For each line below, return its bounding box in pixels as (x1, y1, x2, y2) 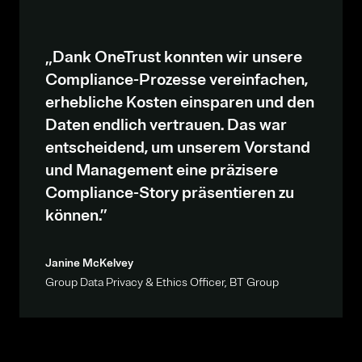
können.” (45, 204, 107, 225)
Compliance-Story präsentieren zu (45, 182, 294, 203)
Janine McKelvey (45, 255, 133, 270)
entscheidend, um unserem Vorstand (45, 137, 310, 158)
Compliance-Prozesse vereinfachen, (45, 69, 308, 90)
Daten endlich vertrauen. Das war (45, 114, 287, 135)
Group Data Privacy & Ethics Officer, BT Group (45, 275, 279, 289)
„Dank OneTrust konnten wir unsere (45, 46, 302, 67)
